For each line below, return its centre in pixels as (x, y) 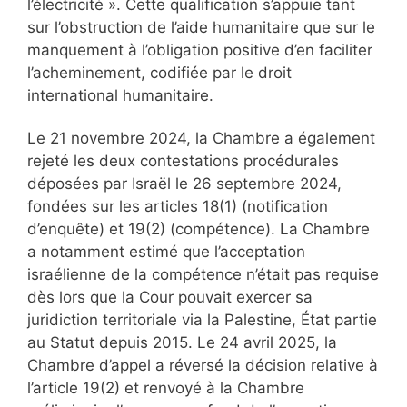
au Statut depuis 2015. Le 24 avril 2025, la (182, 342)
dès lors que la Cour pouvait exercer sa (170, 297)
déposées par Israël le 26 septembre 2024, (184, 183)
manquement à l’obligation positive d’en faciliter (200, 50)
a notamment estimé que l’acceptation (166, 251)
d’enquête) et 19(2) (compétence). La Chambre (199, 228)
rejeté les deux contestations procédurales (183, 160)
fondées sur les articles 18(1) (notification (178, 206)
